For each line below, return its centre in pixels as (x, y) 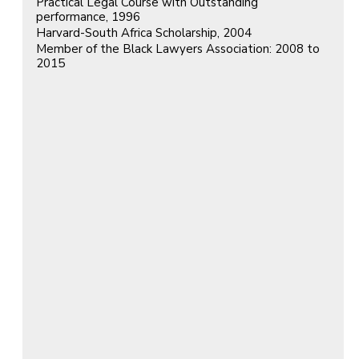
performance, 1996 (88, 16)
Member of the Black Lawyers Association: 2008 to (178, 48)
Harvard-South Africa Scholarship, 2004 (144, 32)
